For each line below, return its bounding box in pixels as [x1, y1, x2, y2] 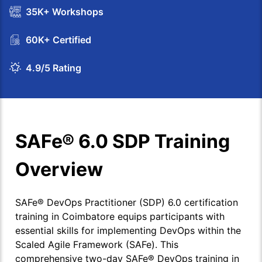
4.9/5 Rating [26, 62, 81, 74]
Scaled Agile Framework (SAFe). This [15, 239, 178, 251]
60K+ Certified [26, 34, 91, 46]
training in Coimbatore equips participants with [15, 211, 225, 223]
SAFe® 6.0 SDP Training [15, 130, 230, 153]
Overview [15, 158, 103, 181]
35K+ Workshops [26, 6, 104, 18]
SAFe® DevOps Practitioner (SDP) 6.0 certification [15, 196, 238, 209]
